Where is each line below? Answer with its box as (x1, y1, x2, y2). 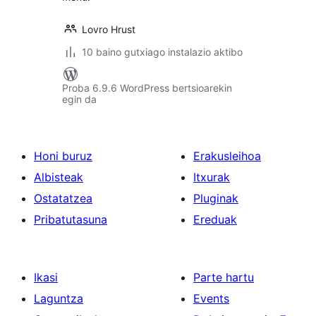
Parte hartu (193, 270, 254, 284)
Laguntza (34, 291, 83, 305)
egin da (62, 93, 97, 105)
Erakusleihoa (193, 149, 261, 163)
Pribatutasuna (34, 212, 107, 226)
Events (193, 291, 229, 305)
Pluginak (193, 191, 238, 205)
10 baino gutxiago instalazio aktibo (82, 46, 243, 58)
